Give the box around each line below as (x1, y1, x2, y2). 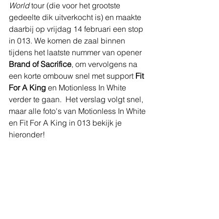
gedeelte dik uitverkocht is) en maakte (9, 12, 143, 22)
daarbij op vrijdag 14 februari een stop (9, 24, 145, 34)
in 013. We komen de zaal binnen (9, 36, 127, 45)
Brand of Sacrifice (9, 59, 71, 69)
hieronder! (9, 130, 45, 139)
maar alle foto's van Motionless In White (9, 106, 148, 116)
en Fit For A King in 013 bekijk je (9, 118, 124, 128)
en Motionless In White (46, 83, 128, 92)
